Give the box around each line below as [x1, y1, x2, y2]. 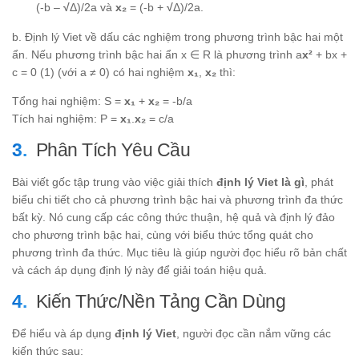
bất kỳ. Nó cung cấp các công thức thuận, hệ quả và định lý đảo [12, 211, 335, 224]
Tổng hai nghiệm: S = [12, 95, 124, 107]
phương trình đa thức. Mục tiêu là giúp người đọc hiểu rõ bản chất [12, 246, 347, 260]
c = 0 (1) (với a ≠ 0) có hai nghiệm [12, 65, 188, 79]
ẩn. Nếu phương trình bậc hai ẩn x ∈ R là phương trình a [12, 47, 302, 61]
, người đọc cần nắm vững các [176, 327, 331, 341]
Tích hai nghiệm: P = [12, 112, 120, 125]
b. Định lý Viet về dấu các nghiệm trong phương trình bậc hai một [12, 30, 343, 43]
